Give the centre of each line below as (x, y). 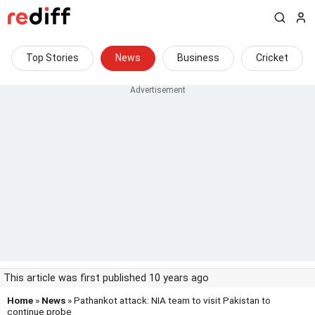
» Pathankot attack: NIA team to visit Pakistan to (168, 300)
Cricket (272, 58)
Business (198, 58)
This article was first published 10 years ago (106, 278)
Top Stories (52, 58)
